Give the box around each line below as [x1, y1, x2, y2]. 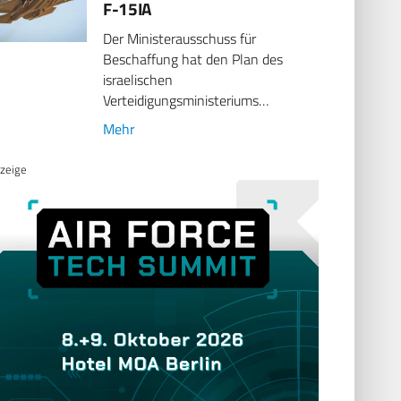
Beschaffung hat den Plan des [103, 48, 284, 71]
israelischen [103, 69, 174, 91]
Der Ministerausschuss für [103, 28, 257, 50]
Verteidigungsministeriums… [103, 90, 269, 112]
